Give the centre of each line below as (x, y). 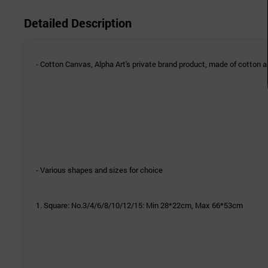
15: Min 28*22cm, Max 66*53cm (188, 205)
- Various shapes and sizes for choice (99, 170)
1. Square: (54, 205)
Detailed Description (78, 23)
